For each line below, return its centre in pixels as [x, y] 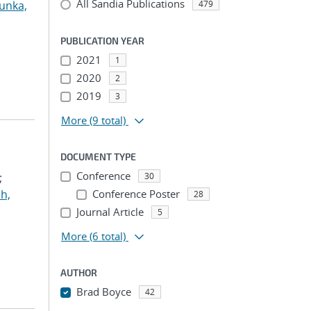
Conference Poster [136, 194]
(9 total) [108, 120]
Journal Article [110, 212]
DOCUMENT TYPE [98, 157]
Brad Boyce [103, 292]
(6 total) [108, 236]
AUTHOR [79, 272]
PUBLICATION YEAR [102, 41]
